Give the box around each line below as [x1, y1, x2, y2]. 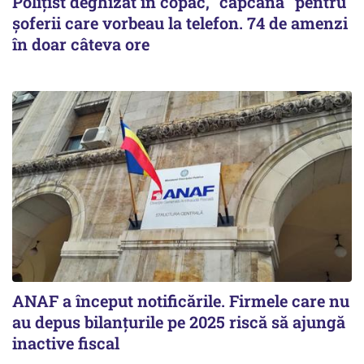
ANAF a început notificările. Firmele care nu [12, 289, 349, 311]
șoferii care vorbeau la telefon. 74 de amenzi [12, 11, 348, 33]
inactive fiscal [12, 331, 119, 353]
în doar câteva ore [12, 32, 149, 54]
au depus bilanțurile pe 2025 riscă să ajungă [12, 310, 345, 332]
